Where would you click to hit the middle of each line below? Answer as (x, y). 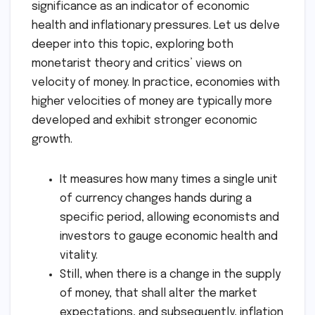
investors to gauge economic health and (169, 237)
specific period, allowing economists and (169, 218)
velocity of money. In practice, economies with (156, 83)
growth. (52, 140)
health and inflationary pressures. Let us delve (156, 26)
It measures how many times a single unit (169, 180)
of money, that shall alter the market (159, 294)
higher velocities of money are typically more (152, 102)
